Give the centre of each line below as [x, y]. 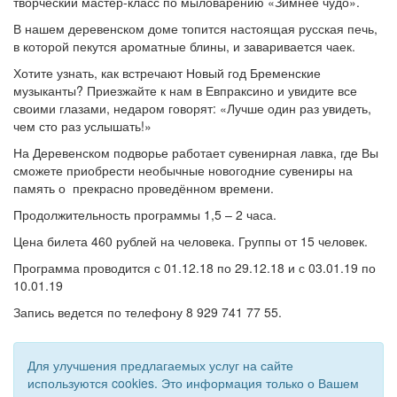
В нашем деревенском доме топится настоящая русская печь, [195, 29]
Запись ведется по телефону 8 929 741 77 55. [148, 312]
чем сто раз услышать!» [82, 126]
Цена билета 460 [63, 241]
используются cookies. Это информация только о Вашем [193, 383]
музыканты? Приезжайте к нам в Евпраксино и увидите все [185, 91]
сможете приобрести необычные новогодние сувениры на [183, 171]
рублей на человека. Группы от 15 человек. [242, 241]
